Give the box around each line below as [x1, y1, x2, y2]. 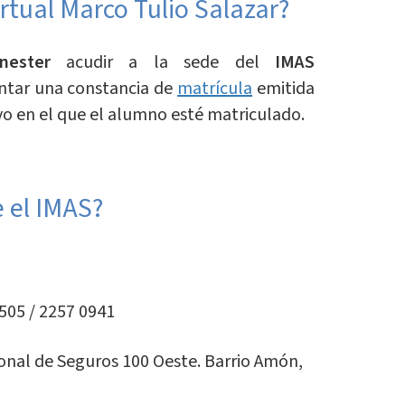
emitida [252, 76, 316, 102]
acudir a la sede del [50, 50, 276, 76]
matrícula [177, 76, 253, 102]
